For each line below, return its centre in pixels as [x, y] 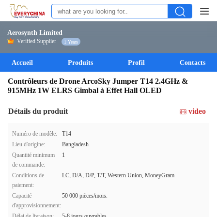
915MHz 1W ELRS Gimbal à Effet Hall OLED [85, 90]
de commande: [29, 165]
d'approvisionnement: [37, 205]
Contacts [193, 63]
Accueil [22, 63]
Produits [80, 63]
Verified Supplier [37, 41]
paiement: [23, 185]
